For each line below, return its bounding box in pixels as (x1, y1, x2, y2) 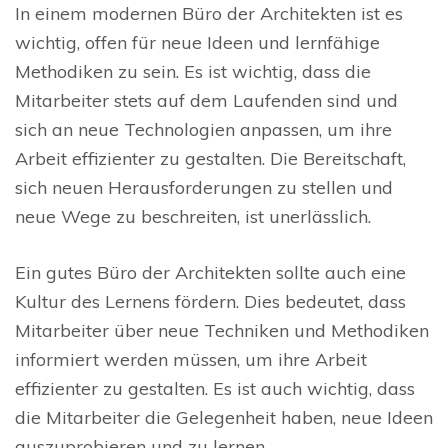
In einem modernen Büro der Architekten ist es (15, 2, 403, 26)
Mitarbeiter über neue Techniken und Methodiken (15, 319, 429, 343)
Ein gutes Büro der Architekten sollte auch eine (15, 261, 406, 285)
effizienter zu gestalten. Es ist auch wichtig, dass (15, 377, 415, 401)
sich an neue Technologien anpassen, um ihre (15, 118, 392, 142)
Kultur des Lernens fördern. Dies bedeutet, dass (15, 290, 406, 314)
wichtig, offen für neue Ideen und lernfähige (15, 31, 380, 55)
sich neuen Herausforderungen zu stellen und (15, 176, 393, 200)
